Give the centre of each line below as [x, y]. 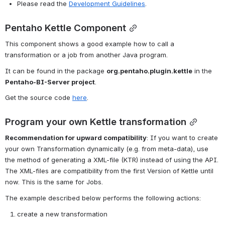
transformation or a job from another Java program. [86, 54]
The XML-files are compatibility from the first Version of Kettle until [109, 171]
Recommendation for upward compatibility [76, 138]
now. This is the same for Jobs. [54, 182]
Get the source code [39, 98]
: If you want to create [182, 138]
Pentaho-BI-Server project [50, 82]
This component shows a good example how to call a [90, 43]
